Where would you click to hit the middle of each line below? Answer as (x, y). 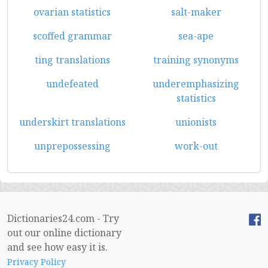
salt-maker (196, 12)
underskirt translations (72, 122)
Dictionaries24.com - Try (63, 218)
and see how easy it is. (57, 247)
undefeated (72, 84)
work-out (196, 146)
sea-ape (196, 36)
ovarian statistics (72, 12)
